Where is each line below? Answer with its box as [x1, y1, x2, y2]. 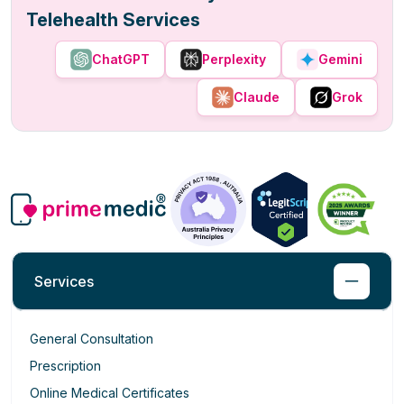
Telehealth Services [26, 9, 200, 31]
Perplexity [202, 51, 266, 67]
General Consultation [30, 331, 153, 347]
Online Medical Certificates [30, 385, 189, 401]
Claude [234, 89, 280, 105]
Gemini [318, 51, 363, 67]
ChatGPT [92, 51, 150, 67]
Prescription [30, 358, 101, 374]
